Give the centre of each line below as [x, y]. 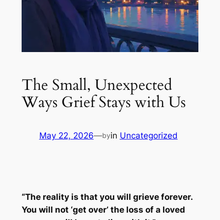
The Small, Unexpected [97, 85]
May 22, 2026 [66, 136]
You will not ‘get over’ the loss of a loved [103, 210]
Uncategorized [149, 136]
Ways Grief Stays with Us [103, 102]
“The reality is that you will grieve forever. [107, 197]
